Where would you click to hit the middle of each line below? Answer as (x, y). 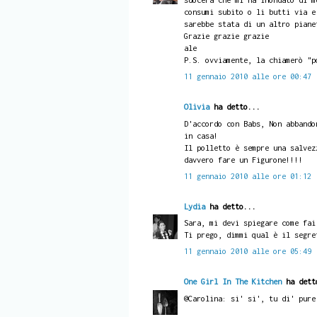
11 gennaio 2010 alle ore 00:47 (247, 76)
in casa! (201, 135)
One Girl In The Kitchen (232, 282)
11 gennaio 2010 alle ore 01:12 (247, 175)
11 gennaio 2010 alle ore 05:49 (247, 251)
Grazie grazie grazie (226, 36)
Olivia (196, 107)
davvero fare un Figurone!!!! (243, 159)
